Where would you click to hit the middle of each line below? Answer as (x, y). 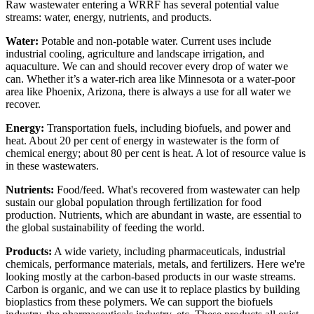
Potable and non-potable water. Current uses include (155, 41)
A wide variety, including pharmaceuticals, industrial (169, 252)
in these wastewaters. (52, 166)
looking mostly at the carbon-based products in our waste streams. (151, 277)
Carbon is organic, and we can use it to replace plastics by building (153, 289)
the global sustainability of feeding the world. (105, 228)
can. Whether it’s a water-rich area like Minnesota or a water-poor (150, 79)
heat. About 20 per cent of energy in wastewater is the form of (142, 141)
